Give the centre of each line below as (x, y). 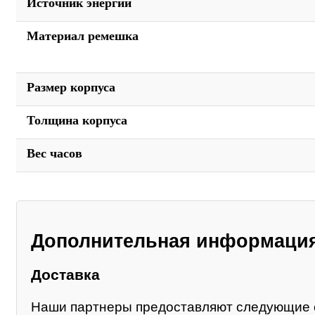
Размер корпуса (71, 88)
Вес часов (54, 154)
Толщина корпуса (77, 121)
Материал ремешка (83, 36)
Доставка (65, 275)
